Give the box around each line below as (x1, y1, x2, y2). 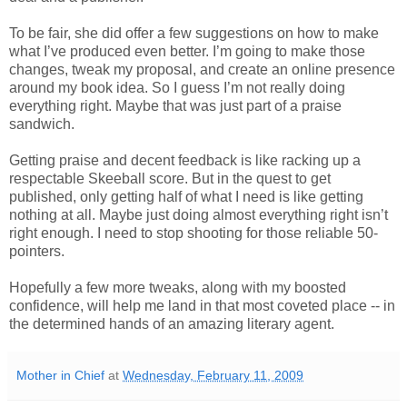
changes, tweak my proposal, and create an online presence (9, 62, 395, 78)
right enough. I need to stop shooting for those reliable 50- (9, 225, 378, 242)
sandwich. (9, 116, 74, 133)
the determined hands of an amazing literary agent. (9, 316, 334, 333)
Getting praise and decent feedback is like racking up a (9, 153, 361, 169)
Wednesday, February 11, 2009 (123, 368, 303, 383)
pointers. (9, 243, 65, 260)
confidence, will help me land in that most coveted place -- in (9, 298, 395, 314)
